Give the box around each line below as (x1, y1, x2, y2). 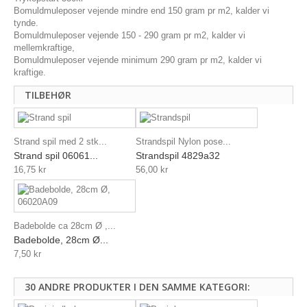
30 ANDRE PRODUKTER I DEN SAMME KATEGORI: (25, 280, 250, 294)
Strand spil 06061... (14, 150, 98, 162)
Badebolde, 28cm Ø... (14, 234, 108, 246)
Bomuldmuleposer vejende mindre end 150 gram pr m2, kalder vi (14, 5, 269, 16)
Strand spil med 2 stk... (14, 136, 107, 147)
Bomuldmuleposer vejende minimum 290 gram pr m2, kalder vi (14, 54, 262, 65)
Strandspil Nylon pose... (136, 136, 231, 147)
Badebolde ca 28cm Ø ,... (14, 221, 116, 232)
